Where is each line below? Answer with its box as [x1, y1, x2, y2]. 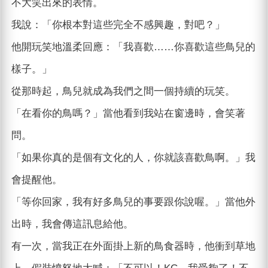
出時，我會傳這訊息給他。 [11, 218, 133, 230]
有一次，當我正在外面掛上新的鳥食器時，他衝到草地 [11, 240, 255, 252]
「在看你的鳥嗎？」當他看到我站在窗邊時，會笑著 [11, 108, 245, 120]
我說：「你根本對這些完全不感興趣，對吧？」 [11, 19, 225, 31]
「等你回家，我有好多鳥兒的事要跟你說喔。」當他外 [11, 196, 255, 208]
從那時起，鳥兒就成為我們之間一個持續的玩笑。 [11, 86, 235, 98]
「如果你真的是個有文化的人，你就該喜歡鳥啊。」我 [11, 152, 255, 164]
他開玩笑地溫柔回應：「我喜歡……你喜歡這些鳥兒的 [11, 41, 255, 53]
